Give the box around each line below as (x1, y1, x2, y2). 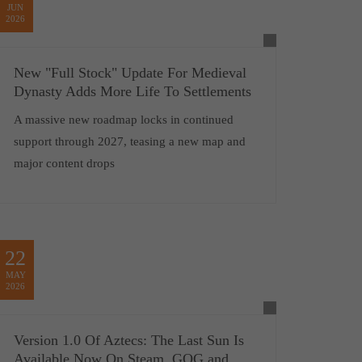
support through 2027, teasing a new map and (13, 135, 246, 149)
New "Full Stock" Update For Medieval (13, 65, 246, 82)
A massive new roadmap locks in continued (13, 113, 234, 127)
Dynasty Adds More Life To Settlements (13, 83, 251, 100)
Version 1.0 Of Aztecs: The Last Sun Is (13, 332, 244, 349)
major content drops (13, 157, 115, 170)
